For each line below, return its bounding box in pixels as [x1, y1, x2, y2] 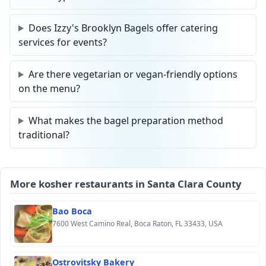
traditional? [18, 128, 69, 141]
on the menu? [18, 82, 80, 95]
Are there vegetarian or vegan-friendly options [28, 68, 237, 81]
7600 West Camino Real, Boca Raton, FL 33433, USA [52, 218, 223, 229]
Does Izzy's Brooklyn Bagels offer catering [28, 21, 218, 34]
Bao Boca [52, 205, 92, 217]
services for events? [18, 36, 107, 49]
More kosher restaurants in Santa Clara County [10, 177, 242, 191]
